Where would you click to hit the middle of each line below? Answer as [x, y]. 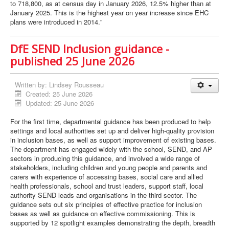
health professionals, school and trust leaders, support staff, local [107, 186]
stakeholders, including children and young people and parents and [109, 168]
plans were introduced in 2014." [56, 22]
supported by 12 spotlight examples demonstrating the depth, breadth [113, 223]
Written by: [32, 85]
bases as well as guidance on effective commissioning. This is [103, 214]
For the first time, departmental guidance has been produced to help [110, 122]
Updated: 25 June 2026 [60, 103]
